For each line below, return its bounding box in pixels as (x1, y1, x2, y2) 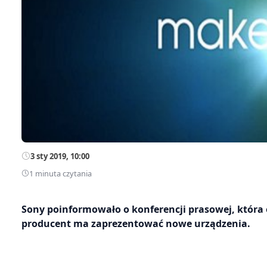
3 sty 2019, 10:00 (30, 150, 89, 162)
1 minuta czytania (29, 167, 92, 179)
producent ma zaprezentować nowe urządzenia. (21, 216, 250, 230)
